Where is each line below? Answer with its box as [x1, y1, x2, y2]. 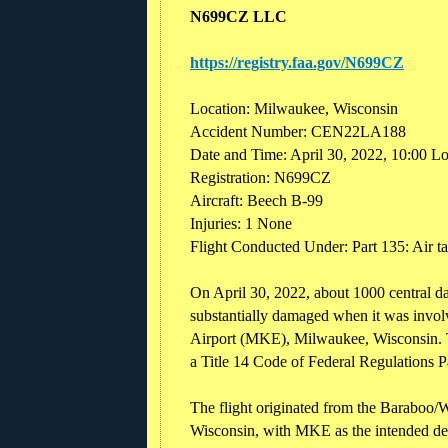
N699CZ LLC [190, 7, 287, 25]
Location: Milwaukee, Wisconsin [190, 99, 398, 117]
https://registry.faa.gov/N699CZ [190, 53, 404, 71]
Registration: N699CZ [190, 168, 331, 186]
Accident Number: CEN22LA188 [190, 122, 406, 140]
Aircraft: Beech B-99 [190, 191, 327, 209]
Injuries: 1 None [190, 214, 292, 232]
